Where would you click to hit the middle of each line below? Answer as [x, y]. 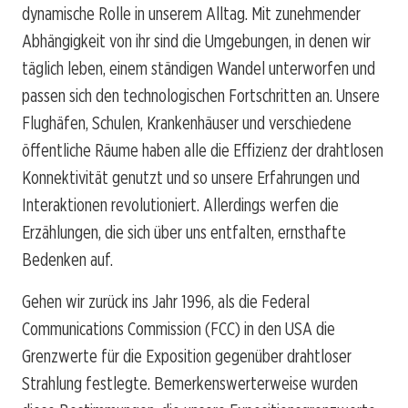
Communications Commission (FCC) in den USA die [178, 328]
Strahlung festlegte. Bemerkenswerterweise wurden [190, 383]
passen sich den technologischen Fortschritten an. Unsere [201, 95]
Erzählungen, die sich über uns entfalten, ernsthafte [184, 232]
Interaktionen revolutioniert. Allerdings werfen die [180, 204]
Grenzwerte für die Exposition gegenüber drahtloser [187, 356]
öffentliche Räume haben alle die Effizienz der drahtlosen [203, 150]
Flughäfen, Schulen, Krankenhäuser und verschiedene [187, 122]
